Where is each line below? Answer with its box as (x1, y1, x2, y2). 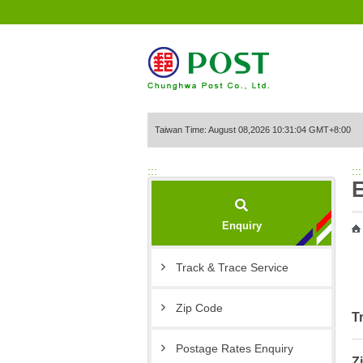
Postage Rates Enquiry (176, 342, 293, 356)
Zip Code (176, 301, 223, 315)
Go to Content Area (19, 14, 118, 27)
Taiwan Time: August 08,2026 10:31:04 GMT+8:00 (155, 125, 351, 135)
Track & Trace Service (176, 261, 288, 275)
